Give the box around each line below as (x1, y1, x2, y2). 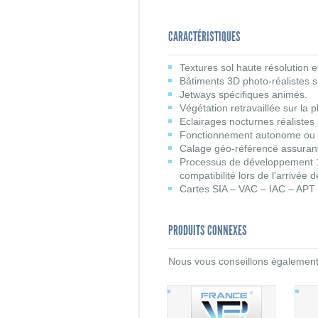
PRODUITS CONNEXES (168, 221, 247, 238)
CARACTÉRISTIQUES (168, 28, 241, 45)
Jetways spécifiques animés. (180, 89, 307, 101)
